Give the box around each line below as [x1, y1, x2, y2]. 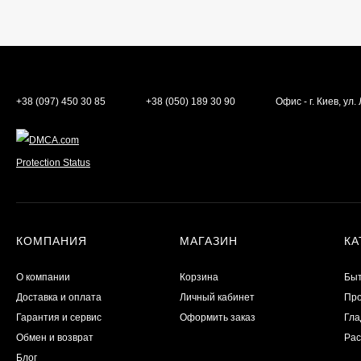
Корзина [180, 272, 219, 283]
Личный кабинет [180, 292, 255, 303]
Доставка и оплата [16, 292, 102, 303]
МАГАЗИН [180, 234, 239, 247]
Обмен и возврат [16, 332, 93, 343]
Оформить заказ [180, 312, 256, 323]
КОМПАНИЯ [16, 234, 87, 247]
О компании [16, 272, 70, 283]
